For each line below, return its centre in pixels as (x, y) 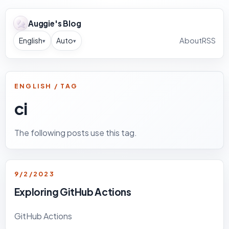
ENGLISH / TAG (46, 86)
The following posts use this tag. (75, 132)
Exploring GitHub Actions (73, 192)
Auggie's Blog (54, 24)
